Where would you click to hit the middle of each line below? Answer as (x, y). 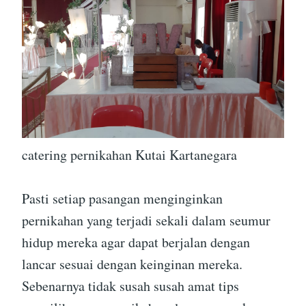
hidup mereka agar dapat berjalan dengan (136, 242)
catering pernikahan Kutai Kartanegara (129, 154)
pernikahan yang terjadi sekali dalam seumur (146, 220)
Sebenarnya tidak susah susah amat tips (130, 286)
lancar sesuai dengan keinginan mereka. (132, 264)
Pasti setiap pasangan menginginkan (122, 198)
